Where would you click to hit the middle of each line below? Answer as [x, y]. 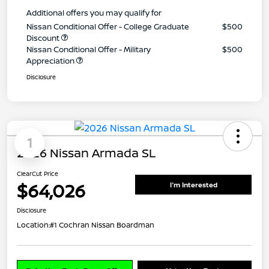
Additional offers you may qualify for [94, 12]
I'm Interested [193, 185]
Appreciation [51, 60]
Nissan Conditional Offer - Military [89, 49]
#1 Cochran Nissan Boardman [102, 225]
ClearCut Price [38, 173]
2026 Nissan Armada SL [86, 153]
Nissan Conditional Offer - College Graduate [108, 26]
